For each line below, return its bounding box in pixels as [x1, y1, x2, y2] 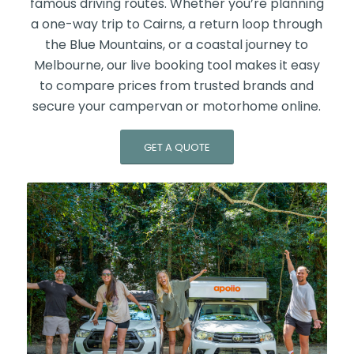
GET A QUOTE [143, 140, 210, 156]
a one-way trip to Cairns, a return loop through [31, 14, 323, 33]
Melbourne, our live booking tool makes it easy [33, 55, 320, 74]
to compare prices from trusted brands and [40, 76, 314, 95]
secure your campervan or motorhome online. [32, 96, 322, 115]
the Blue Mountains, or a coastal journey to [45, 35, 309, 54]
